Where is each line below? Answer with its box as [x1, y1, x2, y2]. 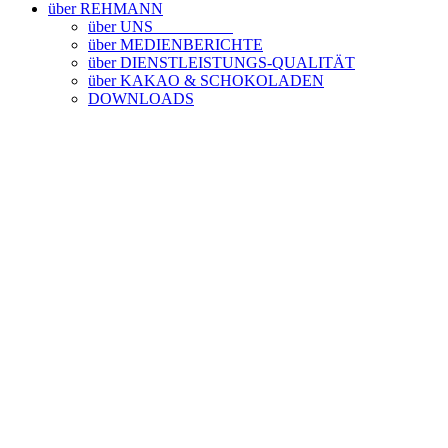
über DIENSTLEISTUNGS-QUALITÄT [88, 54, 355, 71]
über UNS [88, 18, 233, 35]
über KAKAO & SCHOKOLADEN [88, 72, 324, 89]
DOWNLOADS [88, 90, 194, 107]
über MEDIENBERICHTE [88, 36, 263, 53]
